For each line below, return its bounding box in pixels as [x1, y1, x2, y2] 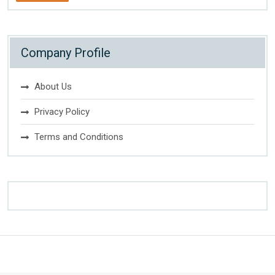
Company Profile [21, 45, 110, 60]
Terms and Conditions [34, 131, 123, 142]
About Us [34, 81, 72, 92]
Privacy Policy [34, 106, 90, 117]
